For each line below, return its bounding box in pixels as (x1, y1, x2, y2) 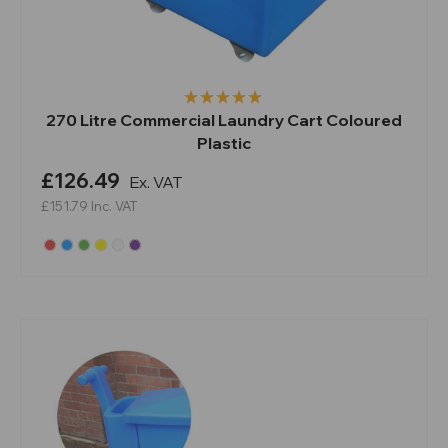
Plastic (197, 132, 251, 153)
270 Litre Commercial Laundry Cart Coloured (46, 109, 402, 130)
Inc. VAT (91, 197, 137, 214)
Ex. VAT (129, 171, 182, 192)
